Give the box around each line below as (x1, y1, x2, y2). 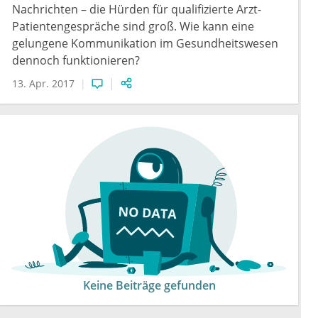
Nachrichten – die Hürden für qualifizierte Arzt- (12, 1, 261, 18)
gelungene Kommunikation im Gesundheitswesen (12, 35, 278, 52)
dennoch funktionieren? (12, 53, 140, 69)
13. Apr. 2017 (12, 77, 75, 91)
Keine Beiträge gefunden (82, 278, 216, 294)
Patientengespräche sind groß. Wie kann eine (12, 18, 254, 35)
